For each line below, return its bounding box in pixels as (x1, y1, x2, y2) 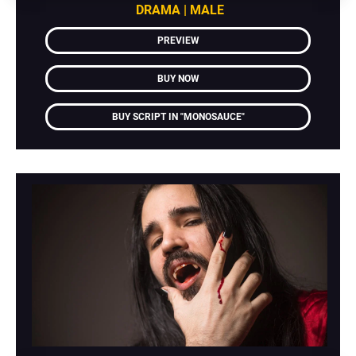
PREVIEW (157, 34, 199, 46)
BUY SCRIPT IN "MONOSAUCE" (111, 110, 245, 122)
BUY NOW (157, 72, 199, 84)
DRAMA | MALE (135, 2, 224, 17)
